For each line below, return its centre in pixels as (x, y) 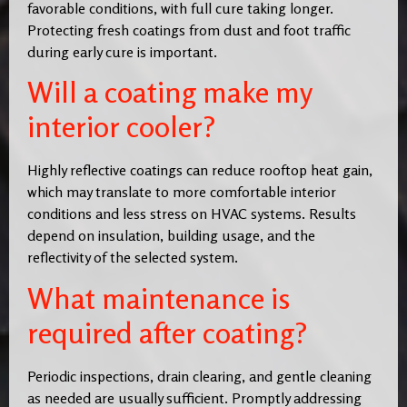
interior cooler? (122, 127)
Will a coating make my (170, 93)
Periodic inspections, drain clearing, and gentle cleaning (199, 376)
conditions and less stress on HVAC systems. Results (192, 214)
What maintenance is (159, 298)
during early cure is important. (122, 51)
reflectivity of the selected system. (133, 258)
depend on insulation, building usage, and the (171, 236)
